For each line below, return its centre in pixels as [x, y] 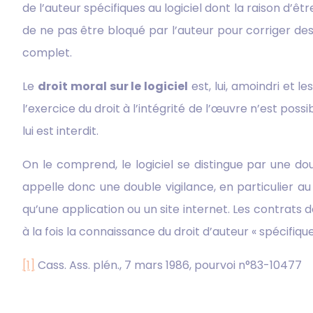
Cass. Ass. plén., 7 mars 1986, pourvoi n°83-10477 [168, 265]
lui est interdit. [60, 131]
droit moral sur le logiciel [113, 86]
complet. [47, 52]
